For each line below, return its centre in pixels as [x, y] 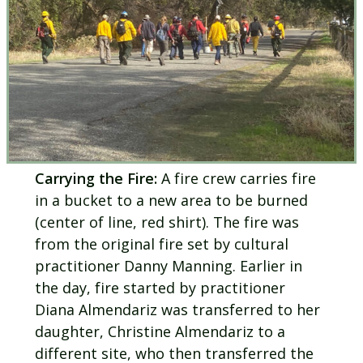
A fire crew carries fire [236, 179]
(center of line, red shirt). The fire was [167, 222]
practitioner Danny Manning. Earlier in [168, 266]
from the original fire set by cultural [161, 244]
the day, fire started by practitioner [160, 288]
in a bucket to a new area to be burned [171, 201]
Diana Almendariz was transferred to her [177, 310]
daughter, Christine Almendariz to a [160, 332]
